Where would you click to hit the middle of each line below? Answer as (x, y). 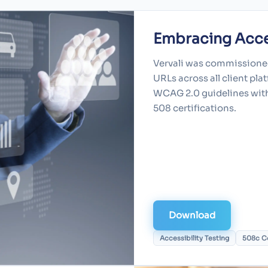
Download (192, 215)
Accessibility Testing (194, 238)
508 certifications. (195, 108)
